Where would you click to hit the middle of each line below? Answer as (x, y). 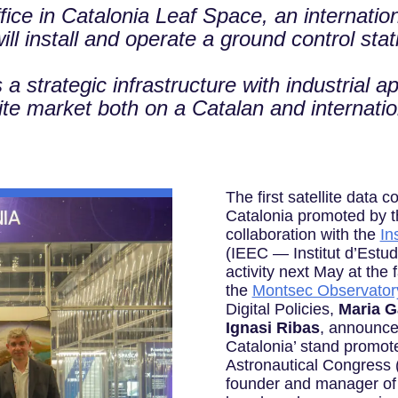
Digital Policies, (282, 310)
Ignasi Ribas (272, 328)
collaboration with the (302, 235)
